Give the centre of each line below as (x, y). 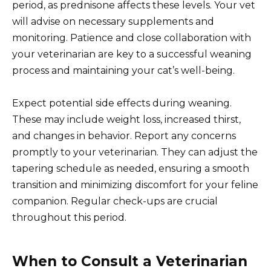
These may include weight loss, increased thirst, (126, 120)
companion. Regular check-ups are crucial (115, 201)
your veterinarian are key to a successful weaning (132, 54)
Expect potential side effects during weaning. (122, 103)
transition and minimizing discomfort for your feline (135, 185)
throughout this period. (69, 218)
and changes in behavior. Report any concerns (124, 136)
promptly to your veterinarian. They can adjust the (135, 152)
